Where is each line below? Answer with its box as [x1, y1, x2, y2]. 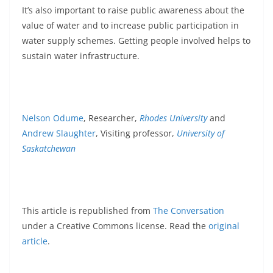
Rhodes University [140, 112, 207, 124]
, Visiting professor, [96, 127, 177, 140]
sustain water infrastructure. [22, 50, 140, 62]
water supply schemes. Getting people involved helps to [22, 35, 250, 47]
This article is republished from [22, 205, 153, 217]
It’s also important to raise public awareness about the [22, 4, 244, 16]
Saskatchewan [22, 143, 76, 155]
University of [177, 127, 224, 140]
